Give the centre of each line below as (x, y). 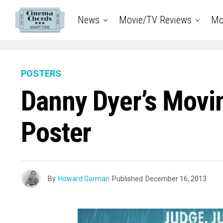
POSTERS (41, 73)
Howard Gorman (84, 179)
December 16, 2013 (176, 179)
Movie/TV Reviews (155, 20)
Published (127, 179)
